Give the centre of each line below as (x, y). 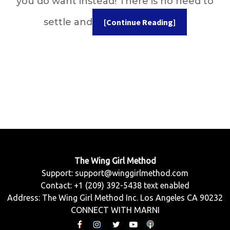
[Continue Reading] (139, 22)
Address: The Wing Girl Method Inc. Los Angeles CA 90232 (115, 198)
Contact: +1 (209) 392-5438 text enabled (115, 185)
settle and (68, 22)
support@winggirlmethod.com (132, 173)
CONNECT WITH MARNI (115, 210)
